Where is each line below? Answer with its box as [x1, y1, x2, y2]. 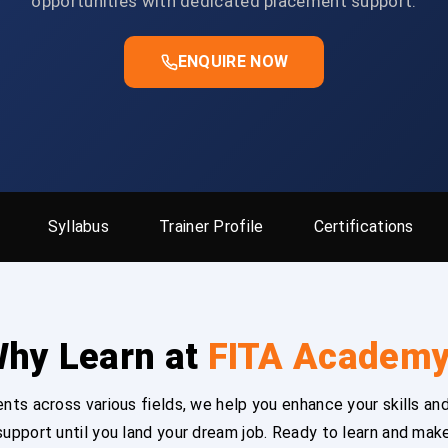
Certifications [313, 217, 414, 236]
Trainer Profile [159, 217, 264, 236]
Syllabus [47, 217, 110, 236]
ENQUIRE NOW [177, 52, 289, 71]
